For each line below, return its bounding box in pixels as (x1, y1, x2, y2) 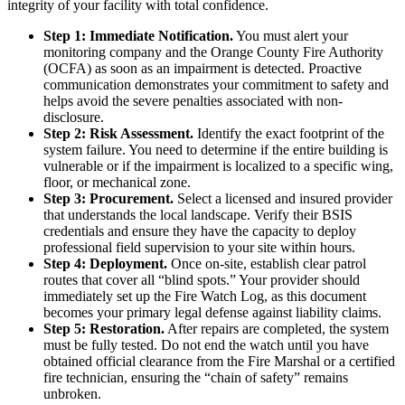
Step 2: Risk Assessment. (43, 126, 193, 142)
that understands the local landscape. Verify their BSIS (43, 207, 353, 223)
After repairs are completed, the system (165, 321, 389, 337)
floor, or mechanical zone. (43, 174, 191, 191)
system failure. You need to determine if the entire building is (43, 142, 388, 158)
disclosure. (43, 109, 104, 126)
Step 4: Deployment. (43, 256, 167, 272)
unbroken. (43, 386, 101, 402)
